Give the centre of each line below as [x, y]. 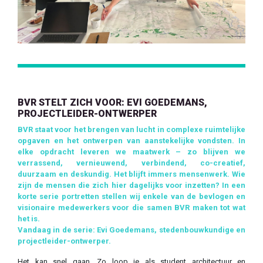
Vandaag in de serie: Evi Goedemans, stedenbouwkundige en [131, 230]
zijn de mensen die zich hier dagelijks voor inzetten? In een [131, 185]
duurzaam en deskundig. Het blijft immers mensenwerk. [125, 174]
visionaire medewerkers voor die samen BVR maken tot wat [131, 207]
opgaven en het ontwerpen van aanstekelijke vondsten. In [131, 140]
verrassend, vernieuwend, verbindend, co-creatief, [131, 163]
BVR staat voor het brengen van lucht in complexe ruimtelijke [131, 129]
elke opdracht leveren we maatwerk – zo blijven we [131, 151]
